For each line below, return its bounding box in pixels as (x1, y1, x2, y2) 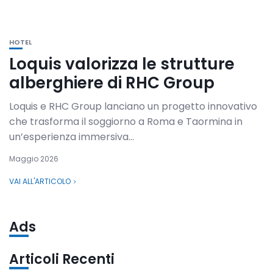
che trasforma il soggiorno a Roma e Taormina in (9, 115, 243, 129)
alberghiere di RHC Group (9, 72, 214, 94)
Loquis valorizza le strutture (9, 53, 235, 75)
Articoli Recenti (9, 250, 115, 269)
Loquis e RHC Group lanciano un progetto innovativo (9, 99, 257, 113)
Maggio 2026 (9, 154, 58, 164)
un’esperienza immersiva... (9, 130, 134, 144)
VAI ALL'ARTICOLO (9, 176, 71, 186)
